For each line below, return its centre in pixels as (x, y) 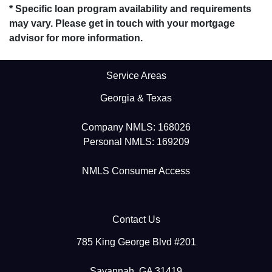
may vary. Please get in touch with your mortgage (122, 23)
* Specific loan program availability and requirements (130, 8)
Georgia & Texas (136, 98)
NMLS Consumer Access (136, 171)
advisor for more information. (76, 38)
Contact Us (136, 219)
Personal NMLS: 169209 (136, 141)
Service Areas (136, 75)
